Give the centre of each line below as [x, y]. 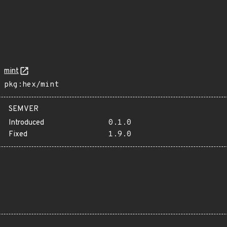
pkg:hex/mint [31, 85]
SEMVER [24, 109]
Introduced [26, 123]
